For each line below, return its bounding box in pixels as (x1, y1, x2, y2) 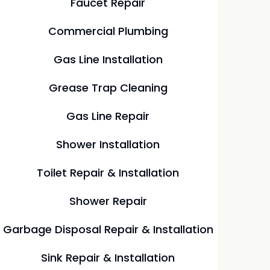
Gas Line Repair (66, 108, 150, 124)
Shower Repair (69, 193, 147, 209)
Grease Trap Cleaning (48, 80, 168, 95)
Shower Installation (56, 137, 160, 152)
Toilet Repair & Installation (37, 165, 180, 180)
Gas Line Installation (53, 52, 163, 67)
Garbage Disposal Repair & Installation (2, 222, 213, 237)
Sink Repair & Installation (41, 250, 175, 265)
